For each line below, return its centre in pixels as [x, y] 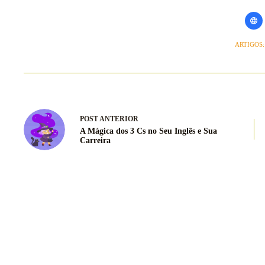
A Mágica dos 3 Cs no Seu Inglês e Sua [148, 131]
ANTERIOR [118, 119]
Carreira [95, 141]
